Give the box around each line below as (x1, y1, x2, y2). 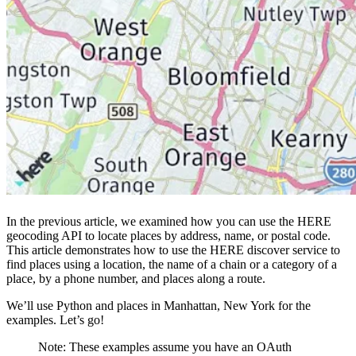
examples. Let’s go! (6, 313, 104, 327)
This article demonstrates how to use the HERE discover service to (6, 243, 340, 257)
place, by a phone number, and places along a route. (6, 272, 265, 286)
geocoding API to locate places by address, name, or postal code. (6, 229, 331, 243)
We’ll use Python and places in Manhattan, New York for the (6, 299, 311, 313)
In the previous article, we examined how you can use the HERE (6, 215, 331, 229)
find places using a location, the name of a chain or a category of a (6, 257, 337, 272)
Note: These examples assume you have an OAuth (38, 340, 292, 354)
